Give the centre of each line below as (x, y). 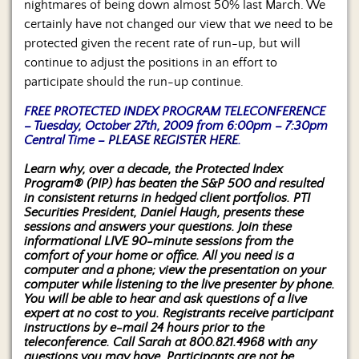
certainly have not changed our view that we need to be (178, 24)
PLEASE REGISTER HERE (173, 140)
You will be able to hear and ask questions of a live (165, 298)
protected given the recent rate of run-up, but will (162, 43)
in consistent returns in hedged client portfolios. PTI (167, 198)
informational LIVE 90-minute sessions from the (159, 241)
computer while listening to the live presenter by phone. (179, 284)
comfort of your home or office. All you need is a (159, 255)
